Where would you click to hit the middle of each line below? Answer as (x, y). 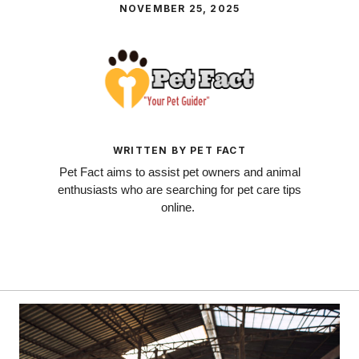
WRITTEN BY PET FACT (179, 150)
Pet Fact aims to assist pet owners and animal (179, 171)
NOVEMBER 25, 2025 (179, 8)
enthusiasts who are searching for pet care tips (179, 189)
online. (179, 207)
